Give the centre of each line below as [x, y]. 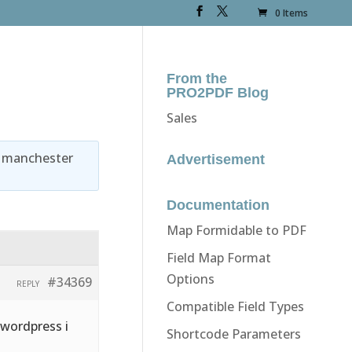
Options [190, 279]
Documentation [218, 205]
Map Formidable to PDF [236, 230]
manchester [38, 158]
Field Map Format [218, 257]
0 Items [292, 13]
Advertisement [215, 159]
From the [196, 78]
